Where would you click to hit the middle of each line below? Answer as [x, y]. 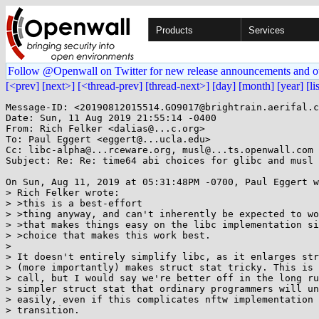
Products [174, 30]
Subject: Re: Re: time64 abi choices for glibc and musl [159, 161]
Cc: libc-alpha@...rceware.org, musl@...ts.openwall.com [159, 150]
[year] [290, 86]
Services [267, 30]
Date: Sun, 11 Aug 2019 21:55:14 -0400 [111, 118]
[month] [256, 86]
